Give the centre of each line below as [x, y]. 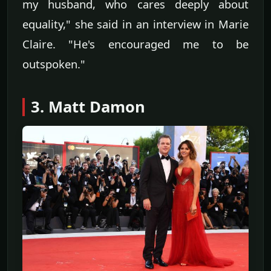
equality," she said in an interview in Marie [135, 24]
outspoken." [54, 64]
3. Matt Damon [88, 106]
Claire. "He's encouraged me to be [135, 44]
